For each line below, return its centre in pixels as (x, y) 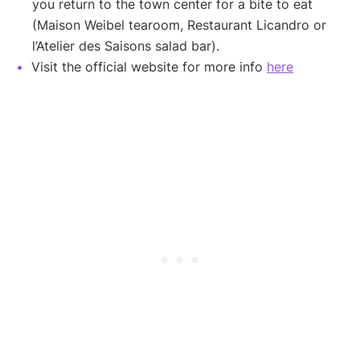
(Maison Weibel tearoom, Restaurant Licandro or (179, 25)
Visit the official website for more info (149, 67)
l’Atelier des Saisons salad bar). (126, 46)
